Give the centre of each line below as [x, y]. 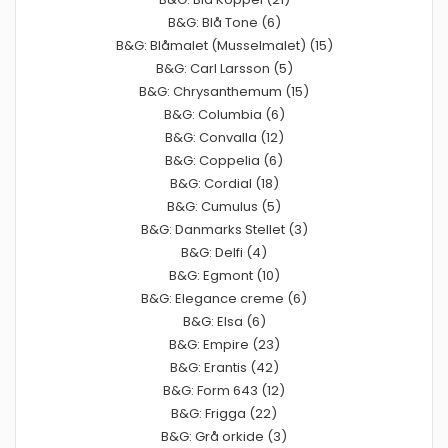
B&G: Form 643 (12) [224, 390]
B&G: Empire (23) [224, 344]
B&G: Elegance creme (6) [224, 298]
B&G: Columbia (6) [224, 114]
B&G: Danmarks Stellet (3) [224, 229]
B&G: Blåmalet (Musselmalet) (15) [224, 45]
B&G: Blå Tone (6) [224, 22]
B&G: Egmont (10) [224, 275]
